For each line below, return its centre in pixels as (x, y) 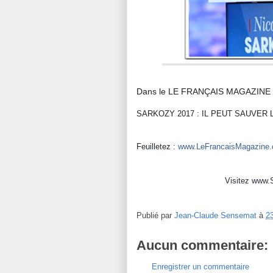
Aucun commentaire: (202, 245)
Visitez (238, 181)
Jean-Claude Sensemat (215, 215)
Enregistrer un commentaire (200, 266)
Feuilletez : (157, 147)
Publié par (155, 215)
